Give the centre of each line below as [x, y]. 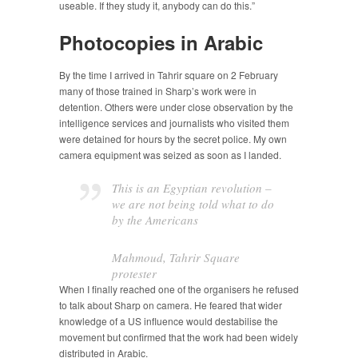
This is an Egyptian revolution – [192, 188]
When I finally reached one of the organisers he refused [179, 288]
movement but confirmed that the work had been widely [179, 336]
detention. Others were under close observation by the [176, 107]
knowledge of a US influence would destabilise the [169, 320]
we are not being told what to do [193, 204]
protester [135, 273]
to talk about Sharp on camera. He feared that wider [171, 304]
